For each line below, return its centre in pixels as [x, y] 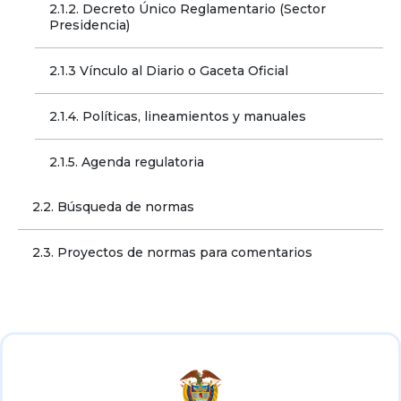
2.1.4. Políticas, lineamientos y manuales [178, 116]
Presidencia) [90, 25]
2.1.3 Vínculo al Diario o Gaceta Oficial [169, 70]
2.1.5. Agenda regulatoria [127, 162]
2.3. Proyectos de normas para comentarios [172, 252]
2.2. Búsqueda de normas [113, 206]
